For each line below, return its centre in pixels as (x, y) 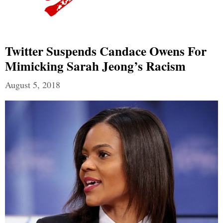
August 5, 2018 (33, 84)
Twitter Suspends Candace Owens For (106, 51)
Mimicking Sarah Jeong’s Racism (95, 66)
